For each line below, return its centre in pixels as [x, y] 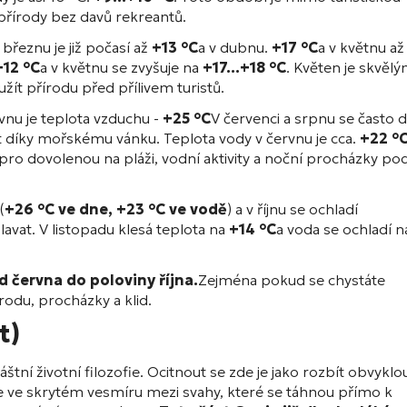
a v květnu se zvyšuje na [121, 68]
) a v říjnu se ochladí [293, 209]
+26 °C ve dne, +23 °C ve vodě [116, 209]
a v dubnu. [235, 48]
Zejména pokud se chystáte [292, 280]
